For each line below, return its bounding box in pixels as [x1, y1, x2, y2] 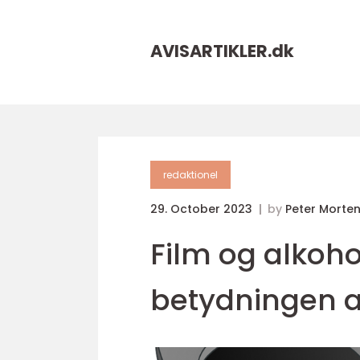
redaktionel [163, 168, 218, 182]
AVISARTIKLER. [150, 39, 272, 63]
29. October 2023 [150, 201, 256, 217]
